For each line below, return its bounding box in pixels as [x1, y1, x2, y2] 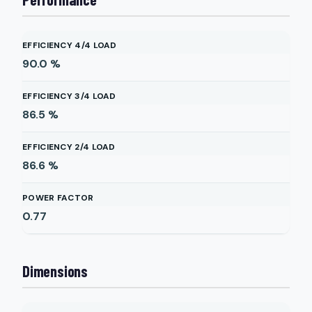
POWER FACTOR [22, 192, 94, 203]
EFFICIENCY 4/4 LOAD [22, 40, 117, 51]
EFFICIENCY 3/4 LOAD [22, 91, 116, 102]
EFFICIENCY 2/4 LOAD [22, 141, 116, 153]
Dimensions [22, 262, 88, 280]
